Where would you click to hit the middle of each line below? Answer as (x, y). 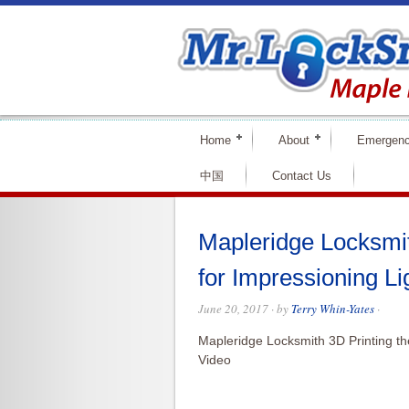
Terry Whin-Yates (333, 309)
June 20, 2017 (233, 309)
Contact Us (302, 176)
